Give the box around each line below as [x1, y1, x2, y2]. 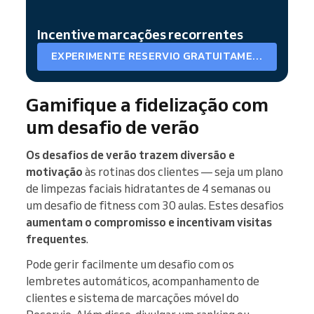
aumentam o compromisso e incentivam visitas [26, 214, 272, 229]
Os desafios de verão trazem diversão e [26, 147, 235, 162]
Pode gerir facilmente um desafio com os [26, 257, 234, 271]
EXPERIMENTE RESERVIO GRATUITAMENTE [252, 50, 262, 63]
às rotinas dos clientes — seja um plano [83, 164, 283, 179]
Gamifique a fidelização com [26, 92, 268, 116]
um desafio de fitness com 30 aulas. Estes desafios [26, 198, 284, 212]
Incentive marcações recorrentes [37, 25, 243, 43]
